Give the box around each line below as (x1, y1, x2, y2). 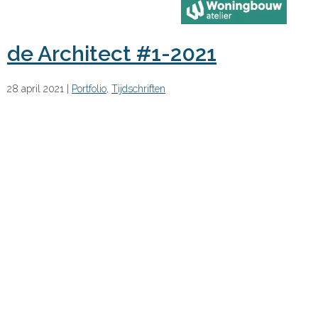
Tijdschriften (111, 82, 165, 94)
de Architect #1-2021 (7, 40, 216, 66)
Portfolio (72, 82, 106, 94)
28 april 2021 (7, 82, 64, 94)
